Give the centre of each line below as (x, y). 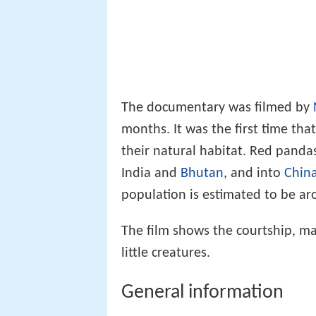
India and (151, 173)
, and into (254, 173)
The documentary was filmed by (217, 108)
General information (202, 292)
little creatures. (166, 253)
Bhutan (202, 173)
